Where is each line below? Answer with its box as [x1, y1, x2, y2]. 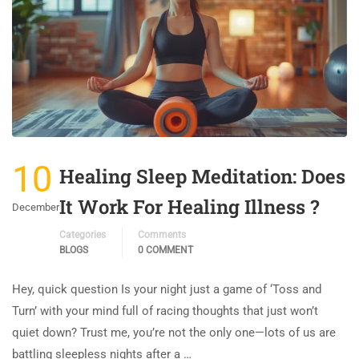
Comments [138, 228, 186, 240]
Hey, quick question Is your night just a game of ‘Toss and [12, 281, 321, 296]
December [12, 200, 59, 213]
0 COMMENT [138, 244, 193, 256]
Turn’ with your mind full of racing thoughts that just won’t [12, 303, 318, 318]
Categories [59, 228, 106, 240]
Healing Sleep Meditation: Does [59, 163, 345, 189]
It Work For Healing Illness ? [59, 193, 319, 220]
